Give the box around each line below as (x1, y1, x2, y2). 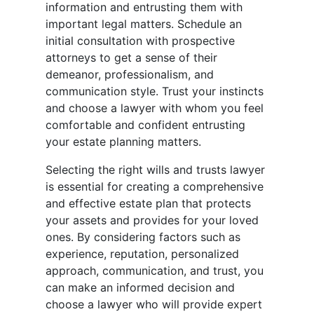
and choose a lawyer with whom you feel (46, 101, 264, 116)
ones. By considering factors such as (46, 230, 240, 245)
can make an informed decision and (46, 280, 235, 295)
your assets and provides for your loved (46, 213, 259, 228)
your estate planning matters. (46, 135, 201, 149)
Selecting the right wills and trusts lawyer (46, 163, 265, 177)
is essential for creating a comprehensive (46, 179, 264, 194)
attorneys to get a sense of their (46, 50, 217, 65)
